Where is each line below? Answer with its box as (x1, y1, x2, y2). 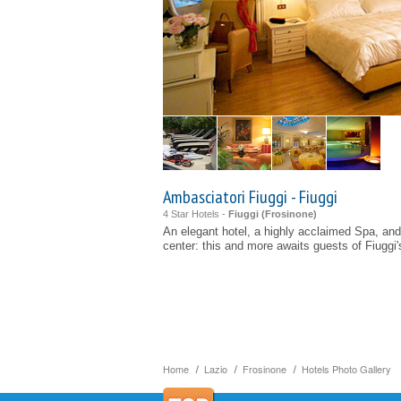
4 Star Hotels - (163, 209, 228, 219)
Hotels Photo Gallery (302, 362, 391, 376)
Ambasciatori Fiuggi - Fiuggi (163, 185, 337, 209)
